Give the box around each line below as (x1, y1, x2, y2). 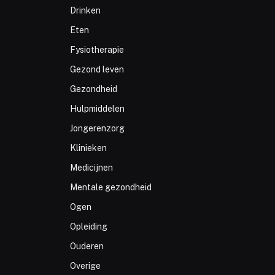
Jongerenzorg (69, 123, 125, 134)
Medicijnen (69, 163, 113, 173)
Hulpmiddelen (69, 104, 125, 114)
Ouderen (69, 241, 104, 252)
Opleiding (69, 222, 107, 232)
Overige (69, 261, 101, 271)
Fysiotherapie (69, 45, 124, 55)
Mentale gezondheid (69, 182, 152, 193)
